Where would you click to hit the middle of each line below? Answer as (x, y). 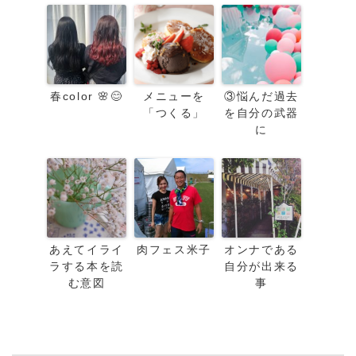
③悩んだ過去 (261, 96)
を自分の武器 (261, 112)
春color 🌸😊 (87, 96)
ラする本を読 (87, 266)
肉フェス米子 (174, 249)
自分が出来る (261, 266)
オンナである (261, 249)
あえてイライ (87, 249)
